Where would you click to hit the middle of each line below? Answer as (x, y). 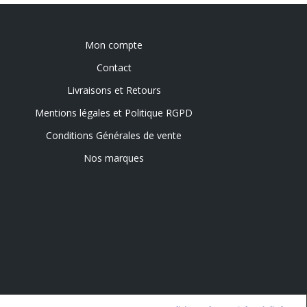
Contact (114, 67)
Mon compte (114, 45)
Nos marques (114, 158)
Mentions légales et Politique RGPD (114, 113)
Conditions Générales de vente (114, 135)
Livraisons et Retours (114, 90)
